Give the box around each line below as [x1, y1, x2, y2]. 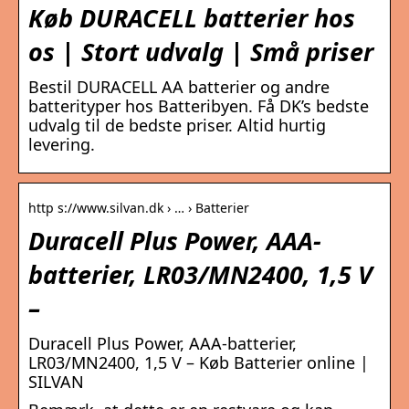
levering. [28, 133, 95, 156]
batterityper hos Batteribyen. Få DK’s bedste [28, 95, 369, 118]
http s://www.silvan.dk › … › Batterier [28, 199, 249, 217]
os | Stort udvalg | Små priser [28, 35, 373, 69]
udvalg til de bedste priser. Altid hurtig [28, 114, 326, 137]
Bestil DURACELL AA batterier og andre [28, 76, 330, 99]
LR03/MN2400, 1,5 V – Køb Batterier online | [28, 351, 369, 374]
